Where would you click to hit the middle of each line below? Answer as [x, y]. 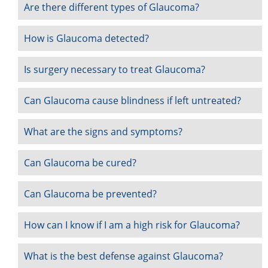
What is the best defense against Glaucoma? [124, 256]
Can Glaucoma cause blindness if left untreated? [133, 101]
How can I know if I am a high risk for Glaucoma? [132, 225]
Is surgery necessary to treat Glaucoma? [115, 70]
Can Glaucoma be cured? [80, 163]
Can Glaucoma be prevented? [91, 194]
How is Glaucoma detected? [87, 39]
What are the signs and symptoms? [103, 132]
